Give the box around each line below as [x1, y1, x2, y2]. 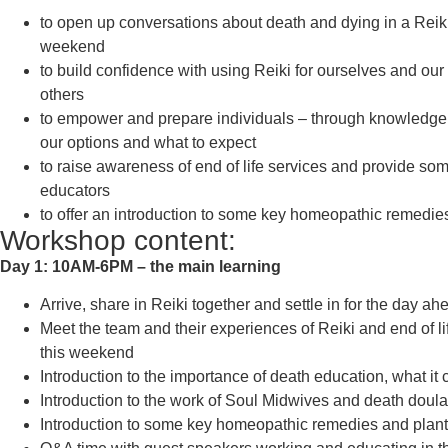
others [40, 85, 84, 103]
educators [40, 181, 110, 199]
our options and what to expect [40, 133, 256, 151]
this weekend [40, 344, 134, 362]
